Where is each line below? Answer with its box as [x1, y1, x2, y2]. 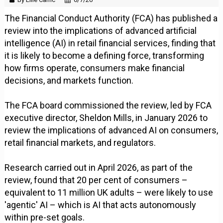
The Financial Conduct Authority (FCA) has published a [4, 13, 218, 24]
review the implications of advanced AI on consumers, [4, 125, 219, 136]
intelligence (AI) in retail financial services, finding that [4, 38, 216, 49]
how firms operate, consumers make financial [4, 63, 185, 74]
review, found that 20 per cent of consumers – [4, 175, 188, 186]
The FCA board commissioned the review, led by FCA [4, 100, 212, 111]
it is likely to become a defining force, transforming [4, 50, 205, 61]
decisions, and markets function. [4, 75, 134, 86]
